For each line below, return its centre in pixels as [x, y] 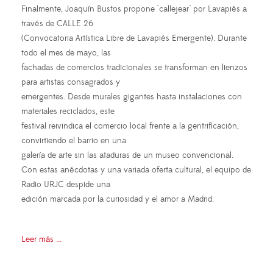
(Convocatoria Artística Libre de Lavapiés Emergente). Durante [134, 39]
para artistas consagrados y [71, 83]
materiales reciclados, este [68, 112]
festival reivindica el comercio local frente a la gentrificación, [130, 126]
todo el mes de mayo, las [66, 53]
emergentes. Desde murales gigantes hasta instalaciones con [132, 97]
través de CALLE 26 [57, 24]
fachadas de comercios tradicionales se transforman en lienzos [134, 68]
